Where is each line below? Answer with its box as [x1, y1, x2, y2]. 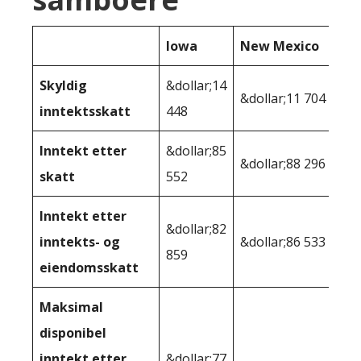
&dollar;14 [166, 76, 226, 94]
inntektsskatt [39, 102, 131, 120]
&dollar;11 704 [240, 89, 326, 107]
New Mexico [240, 36, 319, 55]
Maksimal [39, 297, 103, 316]
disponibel [39, 323, 106, 342]
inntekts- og [39, 232, 120, 251]
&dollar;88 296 [240, 154, 326, 172]
